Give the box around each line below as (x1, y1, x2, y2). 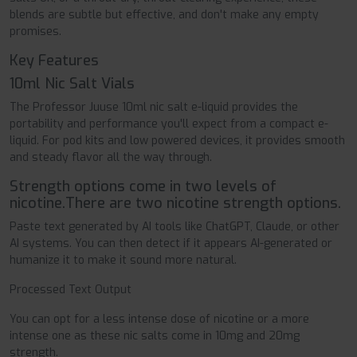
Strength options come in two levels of (10, 177, 277, 197)
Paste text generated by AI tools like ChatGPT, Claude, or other (10, 219, 339, 235)
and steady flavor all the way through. (10, 150, 212, 166)
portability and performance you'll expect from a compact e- (10, 116, 328, 132)
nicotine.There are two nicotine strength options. (10, 194, 341, 214)
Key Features (10, 51, 99, 71)
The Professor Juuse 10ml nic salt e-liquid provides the (10, 100, 298, 116)
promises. (10, 24, 61, 40)
